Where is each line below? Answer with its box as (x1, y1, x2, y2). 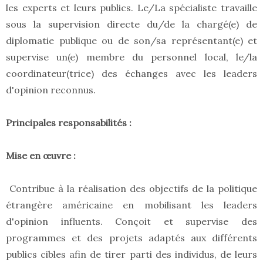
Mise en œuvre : (6, 150, 78, 162)
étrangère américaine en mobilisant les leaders (6, 199, 257, 211)
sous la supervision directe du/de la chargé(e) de (6, 18, 257, 31)
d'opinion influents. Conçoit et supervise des (6, 215, 257, 228)
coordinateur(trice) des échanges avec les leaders (6, 68, 257, 80)
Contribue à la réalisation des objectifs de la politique (6, 183, 257, 195)
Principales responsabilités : (6, 117, 131, 129)
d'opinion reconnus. (6, 84, 96, 96)
